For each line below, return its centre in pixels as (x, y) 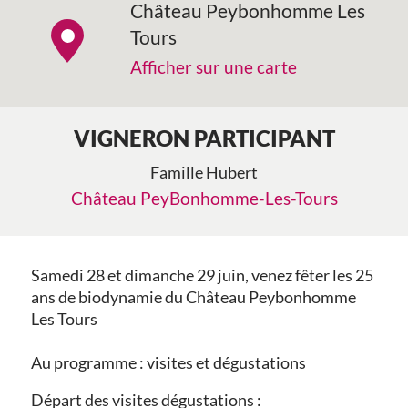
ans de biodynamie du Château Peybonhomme (193, 297)
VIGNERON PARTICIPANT (204, 138)
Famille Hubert (204, 172)
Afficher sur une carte (214, 66)
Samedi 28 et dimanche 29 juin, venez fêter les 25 (202, 275)
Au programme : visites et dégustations (168, 362)
